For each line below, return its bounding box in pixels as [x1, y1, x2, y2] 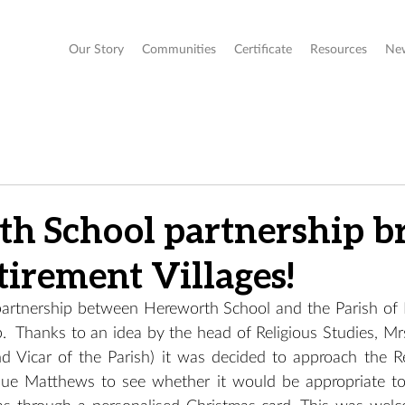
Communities [142, 43, 216, 56]
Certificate [234, 43, 292, 56]
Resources [310, 43, 367, 56]
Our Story [69, 43, 124, 56]
